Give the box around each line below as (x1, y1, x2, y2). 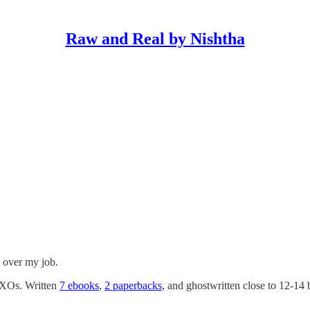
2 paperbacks (104, 279, 162, 291)
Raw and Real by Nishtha (65, 30, 245, 48)
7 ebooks (60, 279, 99, 291)
